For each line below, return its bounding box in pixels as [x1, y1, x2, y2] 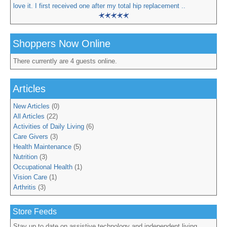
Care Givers [13, 133, 48, 141]
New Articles [13, 102, 50, 110]
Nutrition [13, 153, 37, 161]
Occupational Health [13, 163, 72, 171]
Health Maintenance [13, 143, 71, 151]
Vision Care [13, 173, 47, 181]
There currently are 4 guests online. [13, 57, 117, 65]
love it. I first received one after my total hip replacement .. [13, 2, 185, 10]
